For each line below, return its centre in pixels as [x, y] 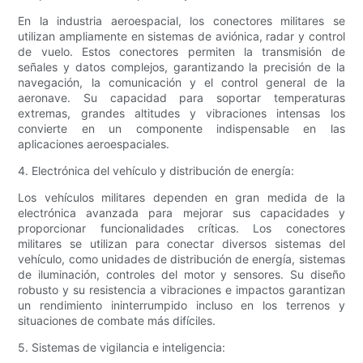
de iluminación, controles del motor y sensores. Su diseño [181, 275]
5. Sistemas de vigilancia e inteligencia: [122, 348]
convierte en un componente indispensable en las [181, 129]
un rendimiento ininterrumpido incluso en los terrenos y [181, 305]
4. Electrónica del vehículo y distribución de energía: [156, 171]
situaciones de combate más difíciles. [117, 321]
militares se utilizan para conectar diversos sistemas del [181, 244]
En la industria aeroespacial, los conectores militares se [181, 21]
